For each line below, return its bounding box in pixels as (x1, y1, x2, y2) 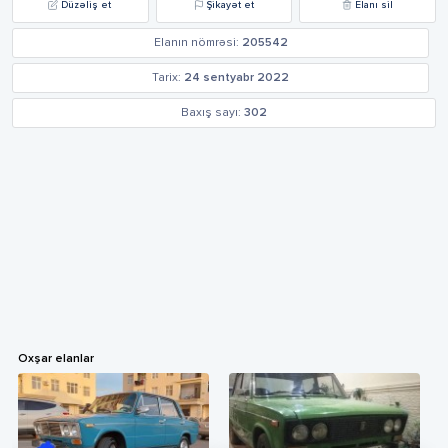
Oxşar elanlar (18, 353, 94, 365)
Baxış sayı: (181, 106, 241, 119)
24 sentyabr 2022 (184, 71, 289, 84)
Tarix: (152, 71, 181, 84)
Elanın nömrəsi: (153, 36, 239, 49)
